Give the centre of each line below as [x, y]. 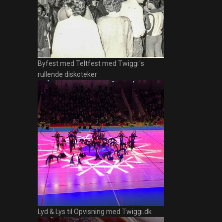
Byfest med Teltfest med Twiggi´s [91, 63]
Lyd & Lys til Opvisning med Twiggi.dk [95, 212]
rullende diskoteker [67, 74]
